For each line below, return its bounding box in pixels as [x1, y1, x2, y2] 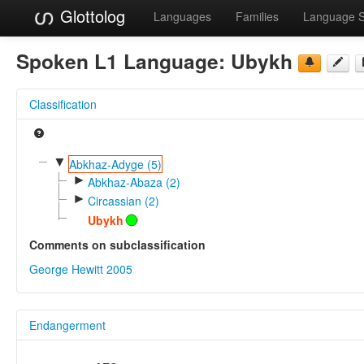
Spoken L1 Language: [16, 45, 231, 76]
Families [236, 8, 279, 24]
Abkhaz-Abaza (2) [87, 173, 180, 190]
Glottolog [55, 4, 125, 28]
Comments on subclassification [29, 236, 206, 253]
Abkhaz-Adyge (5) [68, 155, 162, 172]
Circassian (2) [87, 193, 159, 210]
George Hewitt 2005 [29, 260, 132, 277]
